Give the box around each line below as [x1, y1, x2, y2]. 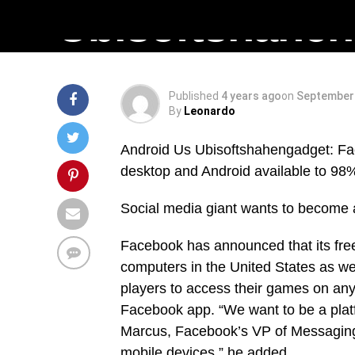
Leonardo [184, 105, 235, 117]
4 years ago [221, 90, 281, 102]
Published [169, 90, 219, 102]
